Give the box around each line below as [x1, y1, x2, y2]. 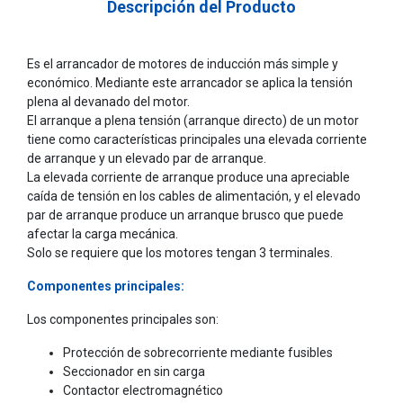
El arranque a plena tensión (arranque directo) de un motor [27, 112, 359, 128]
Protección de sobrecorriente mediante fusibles [63, 345, 333, 360]
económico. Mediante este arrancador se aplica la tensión [27, 75, 353, 90]
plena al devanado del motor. [27, 94, 190, 109]
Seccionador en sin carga [63, 363, 205, 379]
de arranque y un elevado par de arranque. [27, 150, 266, 166]
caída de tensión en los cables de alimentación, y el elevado [27, 188, 361, 203]
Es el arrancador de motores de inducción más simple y [27, 56, 338, 71]
